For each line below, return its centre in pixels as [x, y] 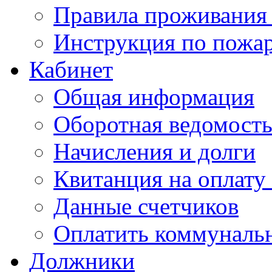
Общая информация [154, 97]
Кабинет [71, 70]
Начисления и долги [155, 151]
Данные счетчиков [146, 206]
